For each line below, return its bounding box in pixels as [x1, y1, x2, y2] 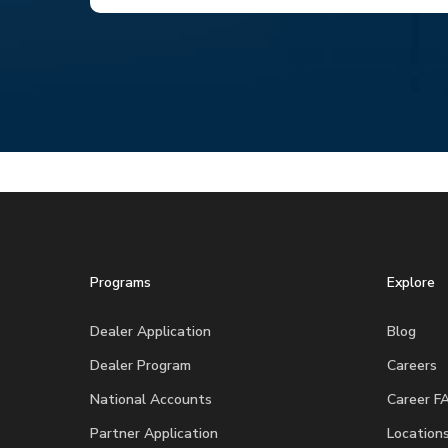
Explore [386, 273, 435, 293]
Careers [386, 356, 437, 376]
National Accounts [90, 390, 212, 410]
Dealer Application [90, 322, 211, 342]
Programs [90, 273, 151, 293]
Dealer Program [90, 356, 191, 376]
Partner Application [90, 424, 218, 444]
